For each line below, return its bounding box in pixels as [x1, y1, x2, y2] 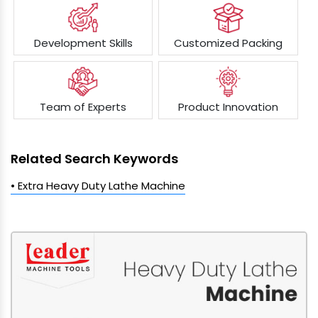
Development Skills [33, 35, 133, 51]
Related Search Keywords [11, 150, 178, 168]
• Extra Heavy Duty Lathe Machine [11, 178, 185, 194]
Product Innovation [178, 99, 279, 115]
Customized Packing [174, 35, 283, 51]
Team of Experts [40, 99, 127, 115]
